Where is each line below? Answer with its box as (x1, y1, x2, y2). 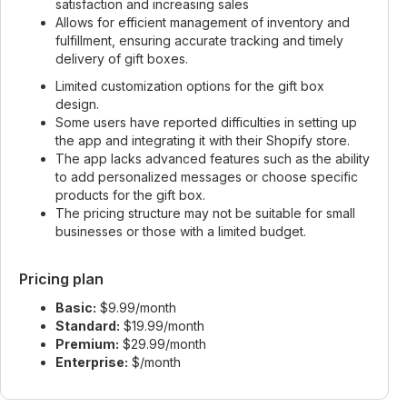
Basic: (55, 300, 96, 315)
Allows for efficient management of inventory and (55, 15, 350, 30)
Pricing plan (19, 270, 104, 288)
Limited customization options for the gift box (55, 78, 324, 94)
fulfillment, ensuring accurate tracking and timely (55, 33, 343, 48)
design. (55, 96, 99, 112)
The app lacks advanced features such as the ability (55, 151, 370, 166)
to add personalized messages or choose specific (55, 169, 358, 184)
